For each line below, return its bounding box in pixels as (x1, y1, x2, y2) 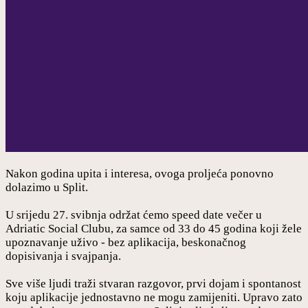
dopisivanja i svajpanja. (5, 249, 121, 263)
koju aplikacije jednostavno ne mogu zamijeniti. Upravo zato (5, 290, 302, 304)
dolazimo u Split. (5, 180, 88, 194)
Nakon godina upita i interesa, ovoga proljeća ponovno (5, 166, 274, 180)
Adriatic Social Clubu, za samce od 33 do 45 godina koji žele (5, 221, 302, 235)
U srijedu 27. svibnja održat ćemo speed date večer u (5, 208, 262, 221)
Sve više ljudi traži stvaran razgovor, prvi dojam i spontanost (5, 276, 301, 290)
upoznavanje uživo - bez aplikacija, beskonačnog (5, 235, 246, 249)
